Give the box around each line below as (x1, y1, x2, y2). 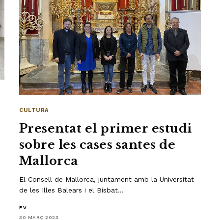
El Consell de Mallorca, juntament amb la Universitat (19, 175, 194, 183)
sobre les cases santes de (19, 137, 175, 152)
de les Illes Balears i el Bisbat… (19, 186, 124, 194)
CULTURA (19, 107, 49, 113)
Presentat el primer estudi (19, 121, 192, 136)
